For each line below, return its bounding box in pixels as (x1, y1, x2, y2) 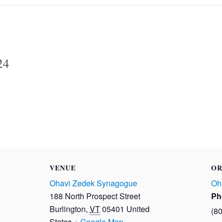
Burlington (50, 203, 86, 215)
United (126, 203, 150, 215)
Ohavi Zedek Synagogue (50, 177, 138, 189)
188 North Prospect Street (50, 190, 141, 202)
